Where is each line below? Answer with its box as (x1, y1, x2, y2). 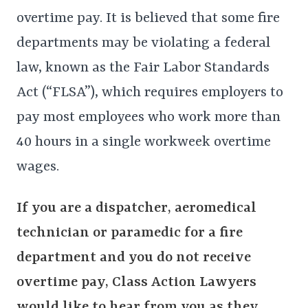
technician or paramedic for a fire (16, 225, 243, 242)
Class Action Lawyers (112, 274, 256, 291)
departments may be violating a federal (16, 35, 270, 52)
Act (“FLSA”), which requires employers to (16, 85, 283, 102)
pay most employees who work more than (16, 109, 280, 126)
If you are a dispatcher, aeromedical (16, 200, 256, 217)
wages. (16, 159, 59, 176)
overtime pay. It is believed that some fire (16, 10, 280, 27)
